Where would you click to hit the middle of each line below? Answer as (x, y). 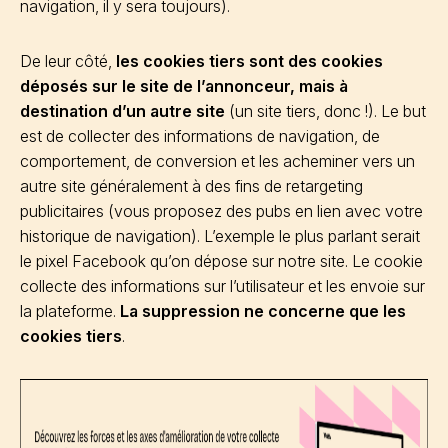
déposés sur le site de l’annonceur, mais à (184, 86)
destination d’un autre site (122, 111)
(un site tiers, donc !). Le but (325, 111)
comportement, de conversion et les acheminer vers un (217, 161)
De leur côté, (68, 61)
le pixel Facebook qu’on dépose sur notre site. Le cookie (221, 261)
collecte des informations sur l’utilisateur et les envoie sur (222, 286)
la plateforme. (70, 311)
